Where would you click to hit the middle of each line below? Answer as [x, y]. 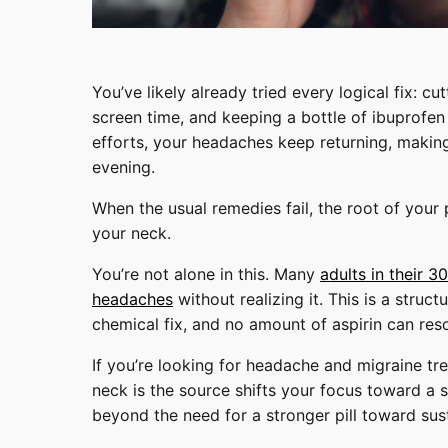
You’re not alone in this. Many [206, 273]
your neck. [134, 232]
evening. [126, 166]
